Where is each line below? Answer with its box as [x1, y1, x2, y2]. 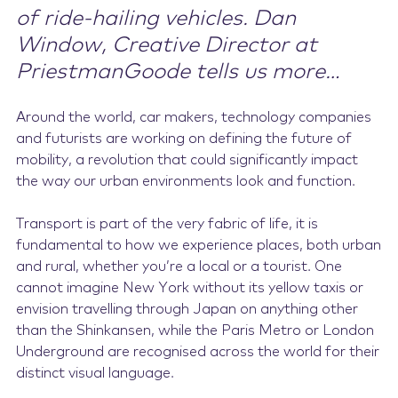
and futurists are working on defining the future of [15, 131, 352, 147]
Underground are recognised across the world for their [15, 345, 379, 360]
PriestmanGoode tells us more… [15, 61, 340, 84]
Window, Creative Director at [15, 35, 317, 57]
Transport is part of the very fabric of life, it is [15, 217, 318, 232]
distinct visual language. [15, 366, 178, 381]
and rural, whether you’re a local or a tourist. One [15, 259, 342, 275]
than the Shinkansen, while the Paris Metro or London [15, 323, 374, 338]
